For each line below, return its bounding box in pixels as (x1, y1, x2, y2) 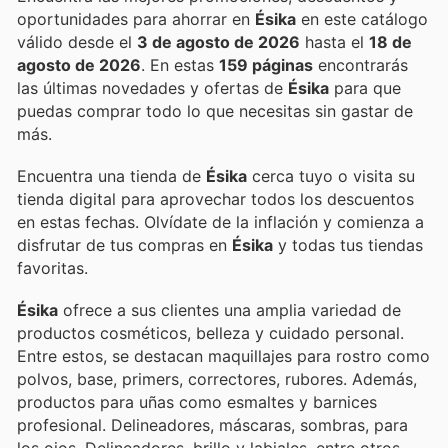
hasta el (300, 31, 369, 52)
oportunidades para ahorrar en (133, 8, 255, 29)
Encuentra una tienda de (17, 165, 206, 186)
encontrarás (313, 54, 408, 75)
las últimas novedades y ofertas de (17, 77, 288, 98)
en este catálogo (296, 8, 428, 29)
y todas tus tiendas (273, 234, 423, 255)
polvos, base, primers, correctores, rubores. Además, (17, 369, 417, 390)
